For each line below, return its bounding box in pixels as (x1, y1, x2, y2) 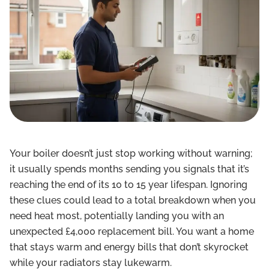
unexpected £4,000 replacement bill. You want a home (10, 225, 254, 237)
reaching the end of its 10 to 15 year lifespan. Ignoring (10, 178, 247, 190)
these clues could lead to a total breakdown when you (10, 194, 256, 206)
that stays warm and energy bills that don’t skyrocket (10, 241, 249, 253)
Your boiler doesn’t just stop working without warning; (10, 147, 253, 159)
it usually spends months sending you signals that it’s (10, 163, 249, 175)
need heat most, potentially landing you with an (10, 210, 224, 222)
